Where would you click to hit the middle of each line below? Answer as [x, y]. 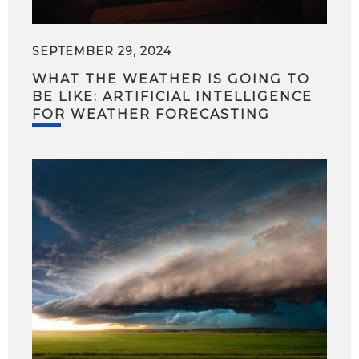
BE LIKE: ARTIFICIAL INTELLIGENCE [172, 97]
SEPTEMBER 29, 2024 [102, 51]
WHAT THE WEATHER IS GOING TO [171, 79]
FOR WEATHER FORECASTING [151, 114]
